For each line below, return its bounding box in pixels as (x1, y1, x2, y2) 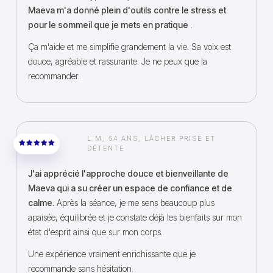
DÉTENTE (87, 144, 125, 152)
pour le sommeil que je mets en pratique (28, 19, 188, 30)
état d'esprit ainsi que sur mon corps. (28, 227, 165, 237)
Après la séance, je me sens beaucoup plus (54, 197, 214, 208)
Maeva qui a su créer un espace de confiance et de (28, 183, 232, 193)
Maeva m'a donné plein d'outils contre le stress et (28, 5, 226, 15)
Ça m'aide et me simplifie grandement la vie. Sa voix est (28, 41, 231, 52)
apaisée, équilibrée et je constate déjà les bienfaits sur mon (28, 212, 242, 222)
